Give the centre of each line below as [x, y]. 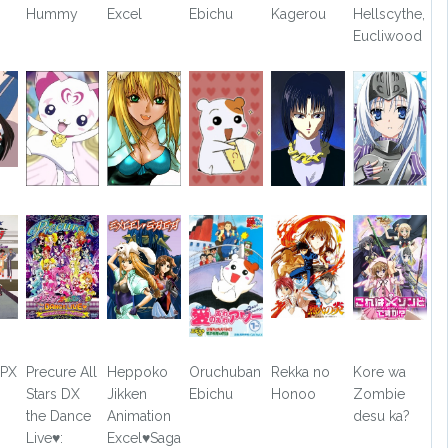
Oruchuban [225, 372]
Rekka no [301, 372]
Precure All [61, 372]
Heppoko [138, 372]
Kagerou [299, 13]
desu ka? [381, 416]
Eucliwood [387, 35]
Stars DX [52, 394]
